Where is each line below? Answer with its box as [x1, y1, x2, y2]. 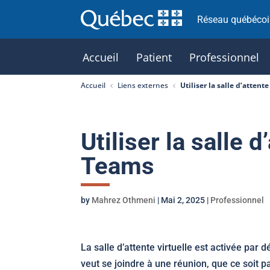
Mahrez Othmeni [92, 195, 156, 205]
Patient [136, 50, 172, 64]
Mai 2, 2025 [161, 195, 206, 205]
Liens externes [118, 80, 169, 90]
